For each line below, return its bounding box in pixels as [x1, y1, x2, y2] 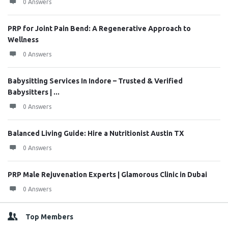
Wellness [8, 36, 39, 44]
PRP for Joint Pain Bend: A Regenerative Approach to [8, 24, 191, 33]
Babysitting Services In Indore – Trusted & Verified [8, 77, 183, 85]
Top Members [25, 213, 73, 221]
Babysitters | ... [8, 88, 60, 96]
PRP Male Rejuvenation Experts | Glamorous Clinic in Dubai [8, 170, 207, 179]
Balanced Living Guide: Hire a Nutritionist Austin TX [8, 129, 184, 137]
